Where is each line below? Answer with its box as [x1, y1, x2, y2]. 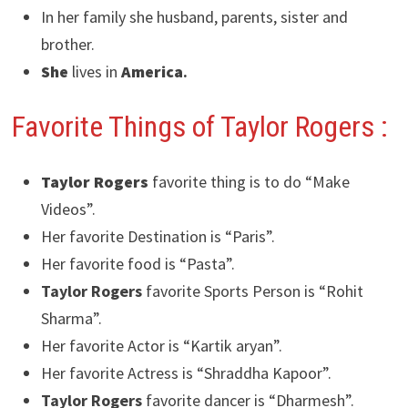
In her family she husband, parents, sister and [40, 5, 348, 27]
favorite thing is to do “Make [148, 170, 350, 192]
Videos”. [40, 198, 96, 219]
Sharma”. [40, 307, 102, 329]
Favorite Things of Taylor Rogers [11, 109, 374, 145]
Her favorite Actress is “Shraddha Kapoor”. [40, 362, 331, 383]
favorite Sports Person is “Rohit [141, 280, 363, 301]
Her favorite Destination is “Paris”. [40, 225, 275, 247]
